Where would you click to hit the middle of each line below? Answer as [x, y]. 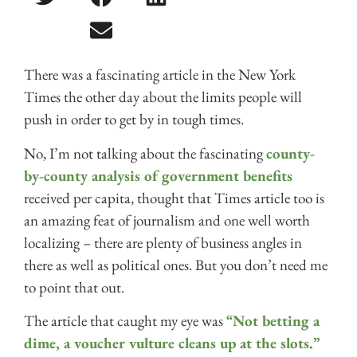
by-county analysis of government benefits [158, 175]
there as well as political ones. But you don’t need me [176, 265]
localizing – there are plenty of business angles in [163, 242]
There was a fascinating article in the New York [160, 75]
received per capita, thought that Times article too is [174, 198]
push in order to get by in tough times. [134, 120]
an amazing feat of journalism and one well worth [167, 220]
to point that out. [74, 287]
